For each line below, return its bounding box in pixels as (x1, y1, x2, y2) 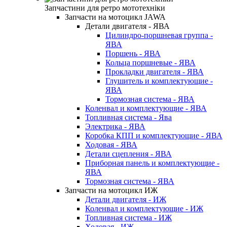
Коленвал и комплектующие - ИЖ (85, 204, 203, 213)
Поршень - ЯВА (105, 49, 161, 58)
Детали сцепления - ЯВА (85, 149, 172, 158)
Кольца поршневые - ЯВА (105, 58, 196, 67)
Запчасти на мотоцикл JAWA (65, 12, 166, 21)
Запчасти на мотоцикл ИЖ (65, 185, 158, 195)
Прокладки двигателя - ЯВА (105, 67, 204, 76)
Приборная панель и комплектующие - (85, 158, 219, 167)
